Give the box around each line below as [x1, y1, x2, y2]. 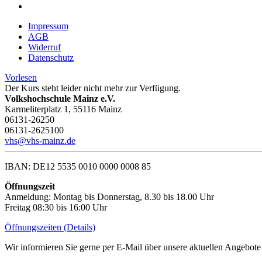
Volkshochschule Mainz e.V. [5, 94, 115, 104]
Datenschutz [28, 53, 74, 63]
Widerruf [28, 42, 61, 52]
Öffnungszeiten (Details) [5, 222, 95, 232]
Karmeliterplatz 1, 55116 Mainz [5, 104, 122, 114]
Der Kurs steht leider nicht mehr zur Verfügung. [5, 83, 181, 93]
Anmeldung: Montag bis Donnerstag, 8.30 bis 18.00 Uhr [5, 192, 214, 202]
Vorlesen [5, 73, 37, 82]
